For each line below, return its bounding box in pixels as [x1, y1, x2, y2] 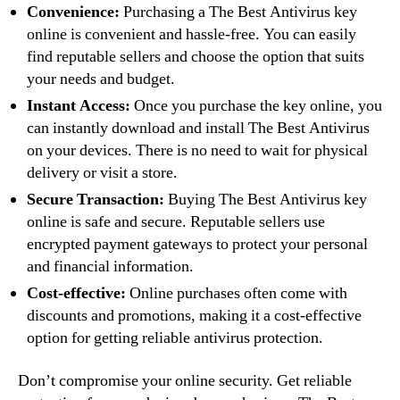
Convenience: [27, 2, 120, 22]
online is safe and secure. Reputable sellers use [27, 212, 325, 232]
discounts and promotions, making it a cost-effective [27, 305, 362, 326]
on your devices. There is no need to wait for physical [27, 140, 368, 161]
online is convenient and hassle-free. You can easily [27, 24, 356, 45]
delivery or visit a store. [27, 162, 178, 183]
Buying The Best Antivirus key [164, 189, 367, 210]
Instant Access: [27, 96, 130, 116]
